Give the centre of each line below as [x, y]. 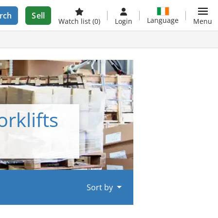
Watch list [75, 21]
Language [163, 20]
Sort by [101, 188]
